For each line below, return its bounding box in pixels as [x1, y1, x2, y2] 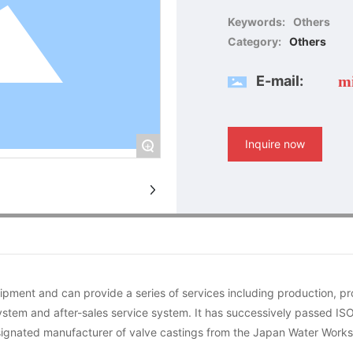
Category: [227, 35, 281, 48]
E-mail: [255, 72, 303, 89]
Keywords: [227, 15, 285, 28]
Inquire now [244, 137, 305, 150]
